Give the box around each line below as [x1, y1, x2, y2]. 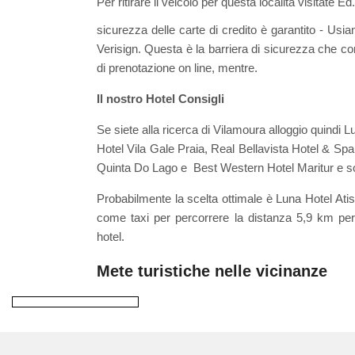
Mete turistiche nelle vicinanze [97, 262, 327, 281]
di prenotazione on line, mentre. [97, 61, 258, 75]
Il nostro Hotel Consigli [97, 92, 224, 106]
